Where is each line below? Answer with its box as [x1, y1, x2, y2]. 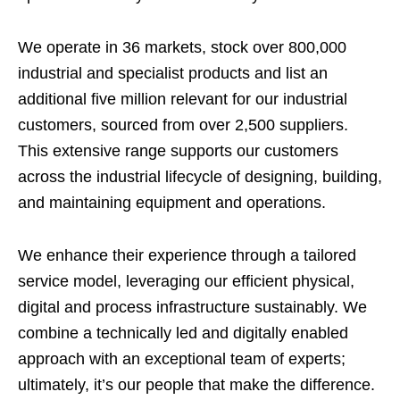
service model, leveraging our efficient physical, [18, 272, 354, 291]
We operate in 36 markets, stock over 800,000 [18, 38, 346, 57]
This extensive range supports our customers [18, 142, 338, 161]
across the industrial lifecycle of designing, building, [18, 168, 382, 187]
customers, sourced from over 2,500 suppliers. [18, 116, 348, 135]
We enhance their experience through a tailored [18, 246, 356, 265]
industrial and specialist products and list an [18, 64, 328, 83]
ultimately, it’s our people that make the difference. [18, 376, 375, 395]
